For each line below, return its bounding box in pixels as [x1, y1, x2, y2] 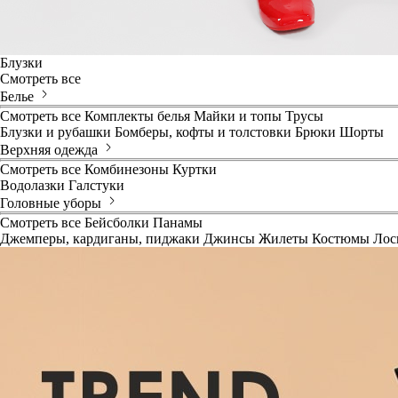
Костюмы [312, 231, 370, 246]
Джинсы [203, 231, 255, 246]
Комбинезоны [84, 162, 169, 177]
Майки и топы [194, 108, 282, 123]
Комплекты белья [84, 108, 190, 123]
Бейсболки [84, 215, 149, 230]
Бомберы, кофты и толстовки [115, 124, 291, 139]
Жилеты [259, 231, 308, 246]
